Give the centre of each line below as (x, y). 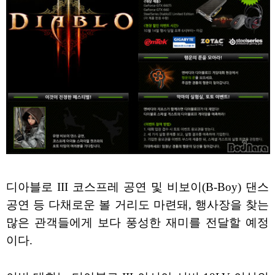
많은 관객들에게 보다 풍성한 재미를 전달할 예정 (137, 223)
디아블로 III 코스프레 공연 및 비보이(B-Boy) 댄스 (137, 187)
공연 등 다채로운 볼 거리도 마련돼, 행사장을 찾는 (137, 205)
